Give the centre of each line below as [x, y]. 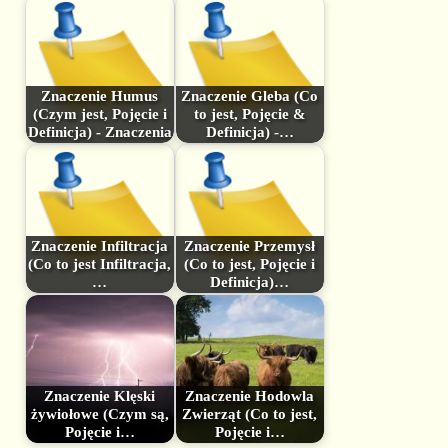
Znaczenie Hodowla [250, 396]
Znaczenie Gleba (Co [250, 96]
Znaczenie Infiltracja [100, 246]
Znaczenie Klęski [100, 396]
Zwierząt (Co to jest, [250, 414]
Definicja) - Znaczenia [99, 132]
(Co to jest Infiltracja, [100, 264]
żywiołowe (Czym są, [99, 414]
